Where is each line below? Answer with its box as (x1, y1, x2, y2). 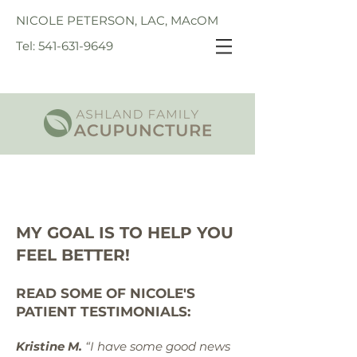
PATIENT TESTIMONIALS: (16, 304, 190, 320)
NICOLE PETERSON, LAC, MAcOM (16, 13, 222, 28)
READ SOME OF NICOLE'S (16, 285, 195, 301)
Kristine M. (16, 339, 82, 354)
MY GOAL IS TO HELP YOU (16, 223, 233, 242)
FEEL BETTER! (16, 245, 130, 265)
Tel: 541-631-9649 (16, 38, 113, 53)
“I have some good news (82, 339, 230, 354)
